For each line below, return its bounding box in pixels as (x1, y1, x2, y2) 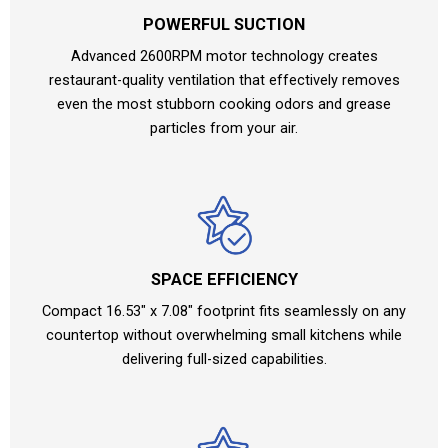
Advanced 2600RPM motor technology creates (70, 47, 378, 66)
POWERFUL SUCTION (143, 15, 305, 35)
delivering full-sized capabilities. (121, 350, 327, 369)
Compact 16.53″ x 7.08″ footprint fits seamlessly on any (42, 302, 406, 321)
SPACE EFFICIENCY (150, 270, 298, 290)
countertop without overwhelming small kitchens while (46, 326, 402, 345)
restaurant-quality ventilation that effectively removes (48, 71, 400, 90)
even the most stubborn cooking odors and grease (57, 95, 391, 114)
